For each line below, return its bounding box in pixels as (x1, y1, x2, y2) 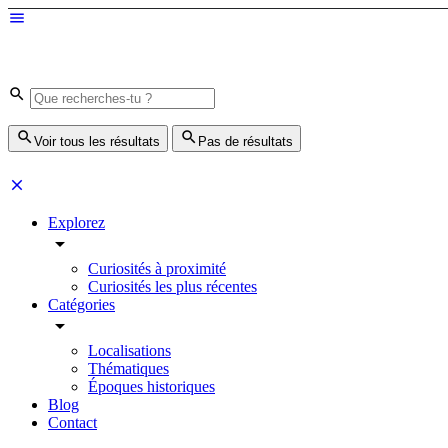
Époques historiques (88, 378, 215, 395)
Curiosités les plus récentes (88, 278, 257, 295)
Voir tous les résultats (34, 134, 160, 149)
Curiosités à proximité (88, 260, 226, 277)
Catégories (48, 296, 115, 313)
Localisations (88, 342, 171, 359)
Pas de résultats (198, 134, 293, 149)
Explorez (48, 214, 105, 231)
